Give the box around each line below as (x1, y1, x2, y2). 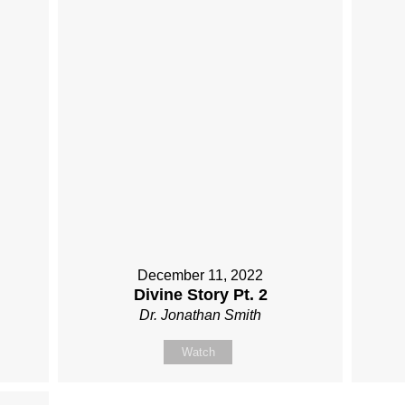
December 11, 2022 (137, 268, 264, 284)
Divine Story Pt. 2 (133, 286, 268, 305)
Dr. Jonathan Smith (139, 307, 262, 324)
